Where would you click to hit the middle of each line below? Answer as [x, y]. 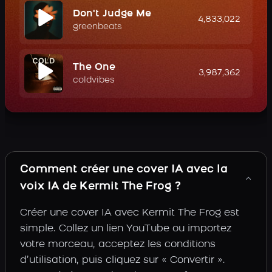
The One [94, 67]
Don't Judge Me [112, 14]
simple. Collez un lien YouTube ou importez [126, 229]
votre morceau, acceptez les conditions [118, 245]
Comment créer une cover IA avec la [124, 170]
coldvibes [94, 80]
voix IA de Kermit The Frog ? [100, 187]
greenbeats [97, 27]
